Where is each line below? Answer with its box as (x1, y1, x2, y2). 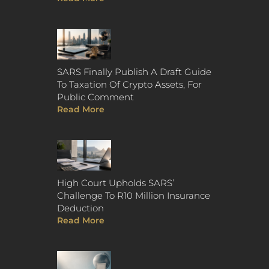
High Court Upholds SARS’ (56, 177, 174, 189)
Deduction (56, 202, 104, 214)
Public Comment (56, 91, 134, 103)
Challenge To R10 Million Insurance (56, 189, 210, 201)
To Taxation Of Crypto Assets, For (56, 78, 202, 90)
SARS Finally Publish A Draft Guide (56, 65, 211, 77)
